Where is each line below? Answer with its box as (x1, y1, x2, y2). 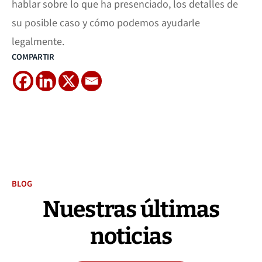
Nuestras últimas (42, 196, 220, 223)
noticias (89, 223, 173, 250)
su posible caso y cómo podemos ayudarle (12, 16, 200, 30)
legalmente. (12, 35, 64, 49)
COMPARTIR (12, 51, 55, 63)
